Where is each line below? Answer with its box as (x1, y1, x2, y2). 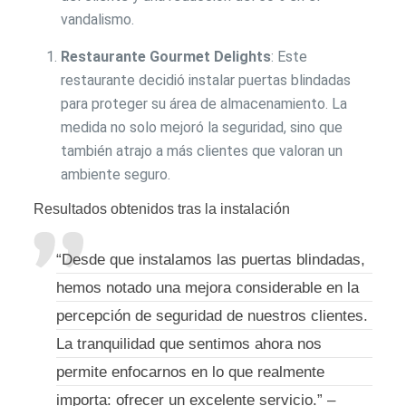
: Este (271, 47, 308, 65)
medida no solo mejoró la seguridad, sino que (61, 118, 343, 136)
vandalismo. (61, 10, 135, 28)
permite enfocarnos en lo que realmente (56, 362, 325, 381)
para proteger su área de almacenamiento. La (61, 94, 348, 112)
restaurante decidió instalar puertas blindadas (61, 71, 352, 89)
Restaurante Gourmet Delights (61, 47, 272, 65)
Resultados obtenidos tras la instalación (34, 200, 291, 217)
